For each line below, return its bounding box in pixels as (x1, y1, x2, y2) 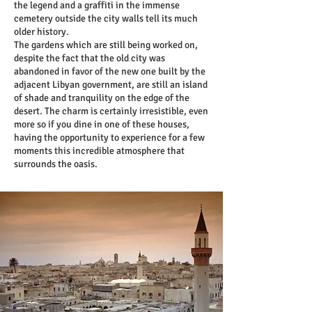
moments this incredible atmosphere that (14, 145, 185, 157)
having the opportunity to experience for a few (14, 132, 205, 143)
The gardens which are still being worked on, (14, 39, 198, 51)
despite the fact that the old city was (14, 52, 165, 64)
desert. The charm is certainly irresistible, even (14, 105, 208, 117)
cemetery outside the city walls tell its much (14, 13, 198, 24)
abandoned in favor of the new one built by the (14, 65, 205, 77)
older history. (14, 26, 69, 38)
